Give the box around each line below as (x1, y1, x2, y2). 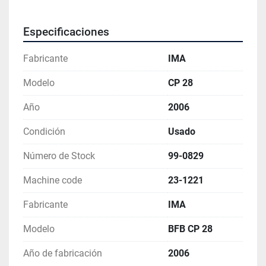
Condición (23, 126, 65, 138)
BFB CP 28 (168, 223, 213, 235)
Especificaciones (23, 26, 109, 39)
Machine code (23, 175, 82, 186)
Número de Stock (23, 150, 95, 162)
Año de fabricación (23, 248, 102, 259)
